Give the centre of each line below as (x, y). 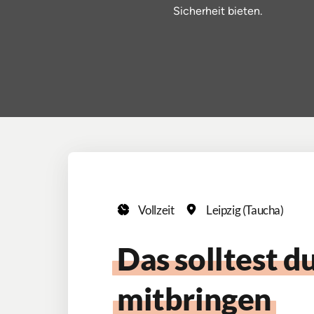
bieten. (245, 11)
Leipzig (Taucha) (245, 210)
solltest (229, 259)
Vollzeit (156, 210)
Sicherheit (200, 11)
